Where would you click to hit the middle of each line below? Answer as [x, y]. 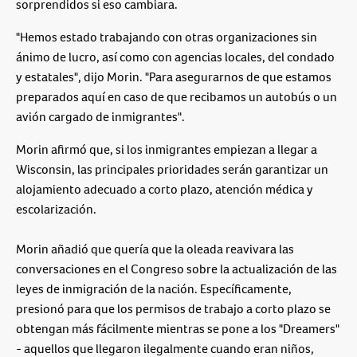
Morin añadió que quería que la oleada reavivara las [155, 249]
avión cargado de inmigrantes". [100, 116]
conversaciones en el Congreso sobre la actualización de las [177, 269]
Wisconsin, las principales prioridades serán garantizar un [172, 169]
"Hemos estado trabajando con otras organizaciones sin [167, 37]
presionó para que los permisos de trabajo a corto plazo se [173, 308]
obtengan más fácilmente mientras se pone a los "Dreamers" [178, 328]
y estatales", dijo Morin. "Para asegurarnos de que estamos [174, 76]
